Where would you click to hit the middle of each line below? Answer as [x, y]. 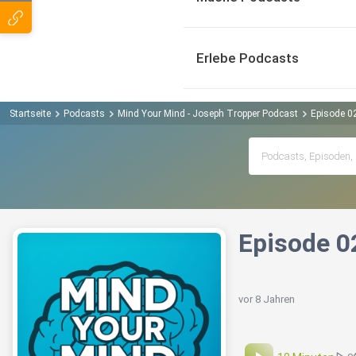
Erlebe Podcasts [248, 58]
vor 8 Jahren [267, 300]
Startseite [30, 113]
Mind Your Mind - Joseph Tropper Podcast [208, 113]
